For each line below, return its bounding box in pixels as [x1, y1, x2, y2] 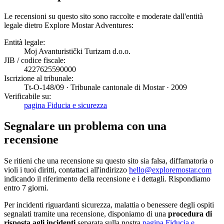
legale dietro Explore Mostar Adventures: [4, 20, 133, 29]
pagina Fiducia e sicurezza [24, 100, 107, 109]
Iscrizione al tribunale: [4, 73, 73, 82]
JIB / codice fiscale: [4, 55, 65, 64]
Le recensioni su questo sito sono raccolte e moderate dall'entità [4, 11, 203, 20]
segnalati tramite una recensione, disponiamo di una [4, 209, 168, 218]
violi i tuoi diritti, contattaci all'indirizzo [4, 165, 129, 174]
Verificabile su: [4, 91, 51, 100]
